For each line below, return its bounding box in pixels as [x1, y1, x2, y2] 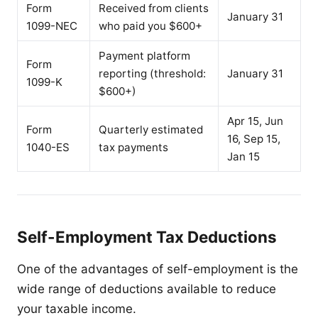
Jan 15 [227, 149, 260, 163]
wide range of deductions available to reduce [17, 281, 276, 296]
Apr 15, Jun [227, 114, 283, 128]
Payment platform [99, 48, 190, 62]
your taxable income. [17, 301, 136, 316]
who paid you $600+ [99, 18, 202, 33]
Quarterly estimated [99, 122, 203, 136]
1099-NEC [26, 18, 77, 33]
